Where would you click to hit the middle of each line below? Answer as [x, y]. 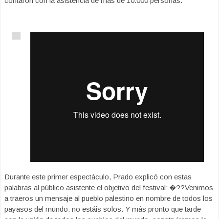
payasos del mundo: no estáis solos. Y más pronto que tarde [103, 209]
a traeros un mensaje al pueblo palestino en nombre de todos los [109, 198]
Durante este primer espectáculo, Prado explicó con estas [98, 177]
